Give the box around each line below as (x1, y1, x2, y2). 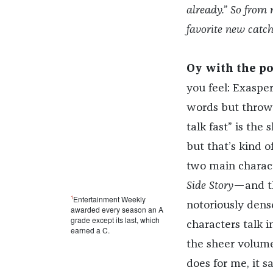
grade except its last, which (70, 214, 160, 225)
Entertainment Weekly (73, 193, 146, 204)
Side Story (186, 180, 233, 192)
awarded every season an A (70, 204, 163, 214)
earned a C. (70, 224, 110, 235)
